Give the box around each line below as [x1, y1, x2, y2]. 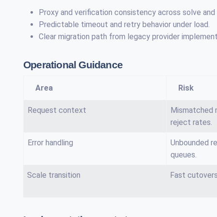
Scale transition [27, 170, 80, 180]
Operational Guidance [23, 59, 123, 70]
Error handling [28, 138, 73, 147]
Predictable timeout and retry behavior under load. [39, 20, 210, 29]
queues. [170, 150, 197, 159]
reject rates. [170, 118, 212, 127]
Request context [28, 106, 86, 115]
